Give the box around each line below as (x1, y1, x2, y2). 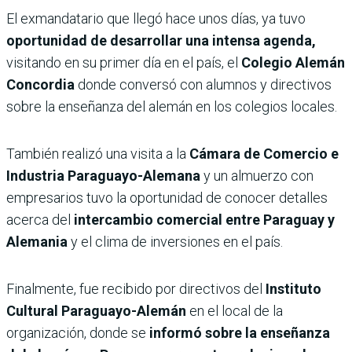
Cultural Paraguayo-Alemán (6, 302, 189, 320)
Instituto (266, 280, 321, 298)
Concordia (6, 76, 75, 93)
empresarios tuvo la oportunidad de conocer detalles (6, 189, 328, 207)
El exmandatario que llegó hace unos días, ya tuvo (6, 10, 306, 27)
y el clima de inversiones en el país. (68, 233, 283, 251)
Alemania (6, 233, 68, 251)
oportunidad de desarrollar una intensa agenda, (6, 32, 316, 49)
